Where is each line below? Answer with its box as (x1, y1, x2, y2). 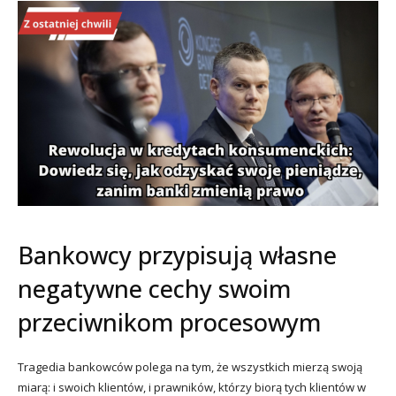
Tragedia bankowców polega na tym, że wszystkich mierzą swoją (18, 358, 362, 375)
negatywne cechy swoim (18, 271, 291, 305)
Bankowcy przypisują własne (18, 238, 337, 271)
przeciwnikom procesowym (18, 305, 321, 339)
